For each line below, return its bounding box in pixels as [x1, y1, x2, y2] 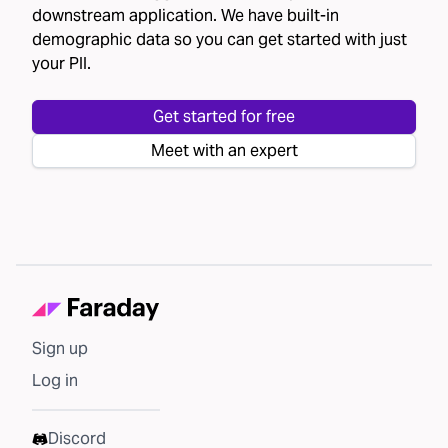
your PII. [32, 53, 91, 74]
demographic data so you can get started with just [32, 29, 407, 50]
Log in [32, 370, 78, 391]
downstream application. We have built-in [32, 5, 339, 26]
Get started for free [153, 106, 295, 127]
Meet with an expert [150, 140, 298, 161]
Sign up [32, 338, 88, 359]
